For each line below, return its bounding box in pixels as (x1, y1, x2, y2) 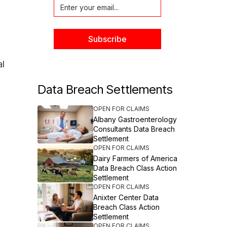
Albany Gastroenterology (93, 115, 177, 124)
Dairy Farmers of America (93, 154, 177, 163)
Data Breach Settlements (37, 82, 173, 97)
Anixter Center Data (93, 193, 159, 202)
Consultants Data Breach (93, 125, 175, 133)
